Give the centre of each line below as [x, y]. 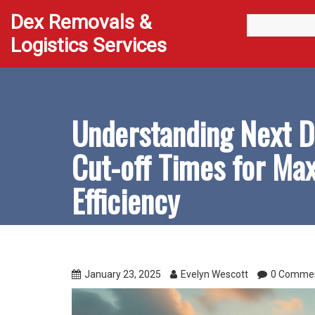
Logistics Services [89, 45]
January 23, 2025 [123, 274]
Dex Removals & [81, 22]
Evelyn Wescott [214, 274]
